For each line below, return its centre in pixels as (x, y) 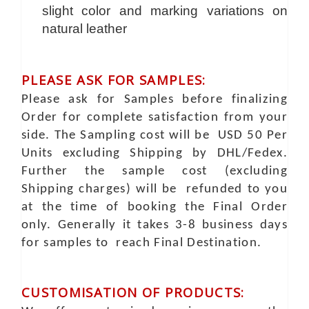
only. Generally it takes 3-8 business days (154, 225)
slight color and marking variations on (165, 11)
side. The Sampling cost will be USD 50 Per (154, 136)
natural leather (84, 29)
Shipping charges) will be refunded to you (154, 189)
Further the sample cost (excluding (154, 171)
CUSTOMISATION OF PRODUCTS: (133, 292)
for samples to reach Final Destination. (142, 243)
